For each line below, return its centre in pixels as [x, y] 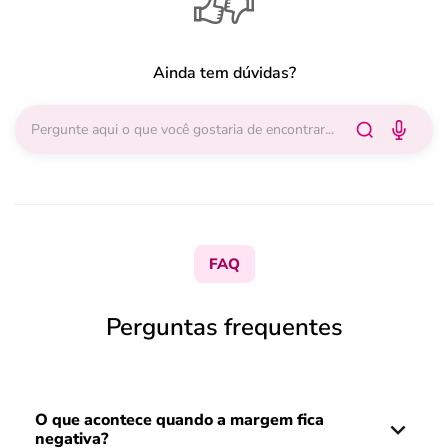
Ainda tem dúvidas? [224, 73]
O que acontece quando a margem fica [179, 420]
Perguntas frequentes [224, 327]
